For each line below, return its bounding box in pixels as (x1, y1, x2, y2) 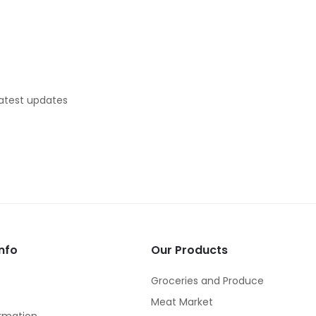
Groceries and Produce (151, 273, 264, 288)
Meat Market (151, 294, 213, 309)
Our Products (151, 241, 228, 258)
